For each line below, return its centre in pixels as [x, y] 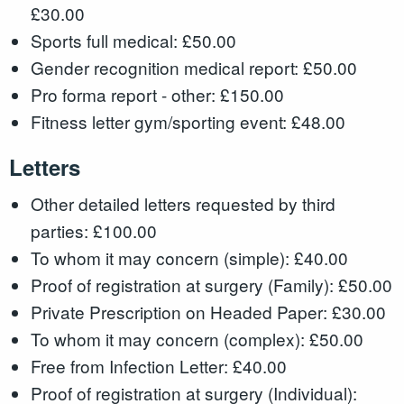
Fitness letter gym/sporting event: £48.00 [188, 122]
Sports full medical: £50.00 [133, 41]
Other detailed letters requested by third [183, 203]
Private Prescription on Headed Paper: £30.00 [208, 311]
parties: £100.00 [93, 230]
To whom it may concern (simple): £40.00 [189, 257]
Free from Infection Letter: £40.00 [158, 365]
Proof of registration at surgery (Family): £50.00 [211, 284]
